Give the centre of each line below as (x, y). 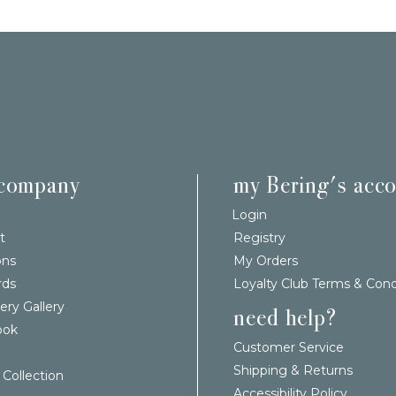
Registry (259, 237)
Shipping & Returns (293, 370)
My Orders (266, 260)
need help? (285, 317)
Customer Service (289, 347)
